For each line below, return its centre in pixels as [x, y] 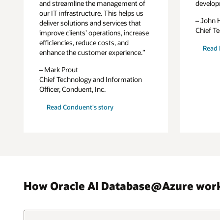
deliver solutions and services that [90, 23]
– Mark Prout [59, 70]
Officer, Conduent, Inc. [73, 89]
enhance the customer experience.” [93, 52]
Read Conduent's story [80, 107]
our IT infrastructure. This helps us [92, 13]
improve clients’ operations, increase [94, 32]
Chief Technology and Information [91, 80]
